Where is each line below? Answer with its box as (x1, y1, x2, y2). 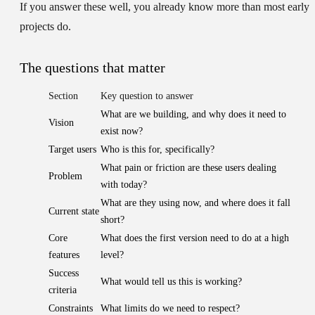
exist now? (101, 126, 143, 137)
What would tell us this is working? (101, 276, 242, 288)
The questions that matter (20, 60, 165, 76)
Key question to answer (101, 91, 193, 102)
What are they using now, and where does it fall (101, 198, 290, 209)
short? (101, 214, 124, 226)
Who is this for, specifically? (101, 144, 214, 155)
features (49, 250, 79, 261)
